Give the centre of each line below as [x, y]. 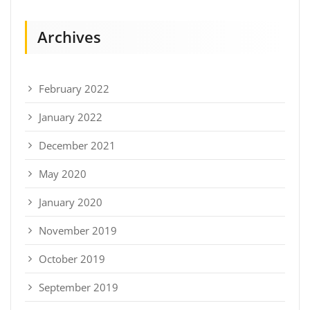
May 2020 [63, 173]
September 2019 [79, 287]
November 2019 [78, 230]
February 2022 [74, 88]
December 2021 [77, 145]
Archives [69, 37]
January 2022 [71, 117]
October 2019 [72, 258]
